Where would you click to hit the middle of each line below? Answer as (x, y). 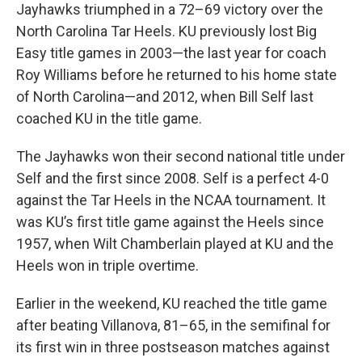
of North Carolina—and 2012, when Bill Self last (165, 97)
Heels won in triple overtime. (107, 265)
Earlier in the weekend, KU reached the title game (172, 303)
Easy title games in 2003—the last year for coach (171, 53)
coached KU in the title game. (109, 118)
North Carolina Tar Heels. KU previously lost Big (166, 31)
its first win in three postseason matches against (173, 347)
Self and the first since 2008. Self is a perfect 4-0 (173, 178)
